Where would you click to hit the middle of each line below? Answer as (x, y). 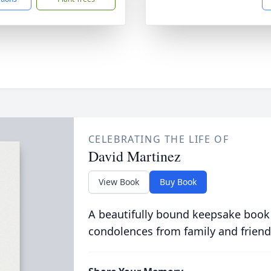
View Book (119, 182)
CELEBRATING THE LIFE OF (158, 139)
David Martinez (134, 156)
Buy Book (178, 182)
